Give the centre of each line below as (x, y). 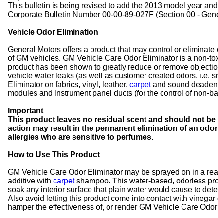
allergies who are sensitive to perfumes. (81, 137)
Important (26, 110)
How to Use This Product (54, 154)
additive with (30, 181)
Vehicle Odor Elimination (53, 32)
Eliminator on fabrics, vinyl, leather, (69, 84)
